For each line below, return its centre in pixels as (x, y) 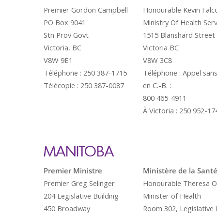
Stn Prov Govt (66, 35)
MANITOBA (79, 151)
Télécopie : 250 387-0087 (84, 85)
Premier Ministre (73, 170)
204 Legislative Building (81, 196)
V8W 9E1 (58, 60)
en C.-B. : (157, 85)
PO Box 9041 (65, 22)
